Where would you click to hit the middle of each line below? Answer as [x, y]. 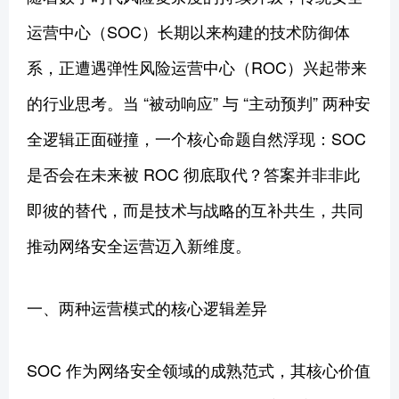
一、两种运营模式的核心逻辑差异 [147, 307]
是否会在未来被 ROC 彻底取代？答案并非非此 [193, 173]
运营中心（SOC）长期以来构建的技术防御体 [188, 31]
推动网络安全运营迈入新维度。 [139, 244]
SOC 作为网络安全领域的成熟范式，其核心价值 [199, 369]
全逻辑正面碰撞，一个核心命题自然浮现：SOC [196, 138]
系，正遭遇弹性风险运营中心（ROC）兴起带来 [197, 66]
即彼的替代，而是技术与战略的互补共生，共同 [195, 209]
